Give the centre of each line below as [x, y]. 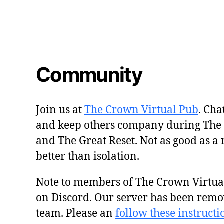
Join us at [60, 110]
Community [89, 74]
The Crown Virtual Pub [141, 110]
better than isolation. [88, 156]
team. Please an [76, 213]
